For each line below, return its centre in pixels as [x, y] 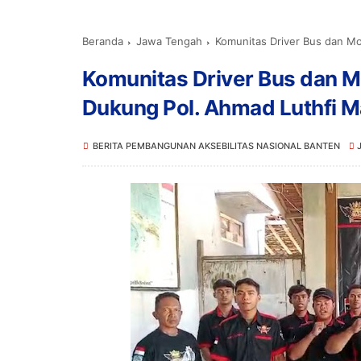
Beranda [103, 41]
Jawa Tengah [169, 41]
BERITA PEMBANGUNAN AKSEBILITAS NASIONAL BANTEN [216, 146]
